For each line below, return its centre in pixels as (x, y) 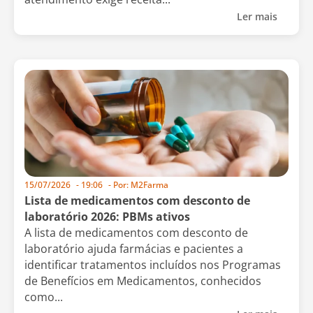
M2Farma (148, 185)
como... (44, 297)
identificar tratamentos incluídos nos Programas (153, 265)
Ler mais (259, 16)
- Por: (118, 185)
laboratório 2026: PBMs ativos (107, 217)
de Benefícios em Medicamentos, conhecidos (143, 281)
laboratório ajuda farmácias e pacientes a (134, 249)
